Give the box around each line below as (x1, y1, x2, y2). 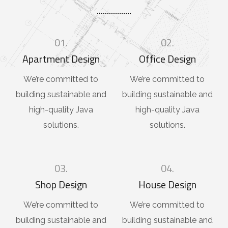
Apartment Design (22, 51, 100, 67)
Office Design (138, 51, 196, 67)
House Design (138, 177, 196, 193)
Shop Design (35, 177, 87, 193)
